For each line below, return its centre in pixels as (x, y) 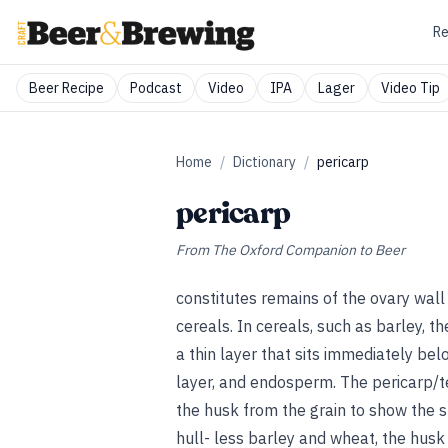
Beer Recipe (66, 88)
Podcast (156, 88)
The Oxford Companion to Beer (308, 250)
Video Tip (410, 88)
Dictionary (264, 162)
